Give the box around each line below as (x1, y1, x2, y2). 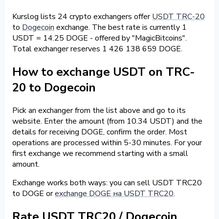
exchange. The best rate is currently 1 (54, 22, 187, 33)
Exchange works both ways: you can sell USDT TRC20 (12, 177, 202, 188)
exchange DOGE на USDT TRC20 (55, 188, 174, 199)
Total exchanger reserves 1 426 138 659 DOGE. (12, 43, 182, 54)
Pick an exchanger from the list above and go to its (12, 105, 186, 116)
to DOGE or (12, 188, 55, 199)
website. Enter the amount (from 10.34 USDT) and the (12, 115, 202, 127)
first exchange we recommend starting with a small (12, 148, 188, 159)
